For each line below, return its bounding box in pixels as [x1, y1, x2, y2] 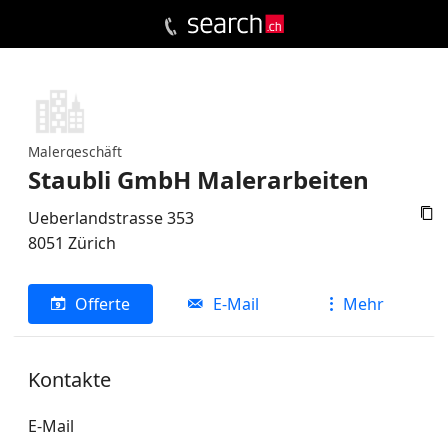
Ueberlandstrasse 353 [28, 206, 194, 229]
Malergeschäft [28, 141, 122, 161]
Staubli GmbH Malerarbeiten [28, 162, 369, 196]
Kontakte [28, 365, 111, 393]
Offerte [75, 292, 131, 315]
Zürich [68, 231, 116, 254]
